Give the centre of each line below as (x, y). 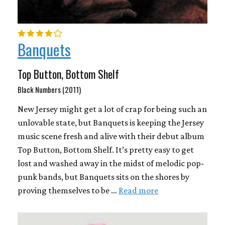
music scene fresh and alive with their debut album (111, 136)
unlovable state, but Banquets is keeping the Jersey (111, 123)
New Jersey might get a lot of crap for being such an (112, 109)
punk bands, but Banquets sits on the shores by (103, 177)
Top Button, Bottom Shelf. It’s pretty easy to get (106, 150)
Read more (138, 191)
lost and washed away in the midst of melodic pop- (111, 163)
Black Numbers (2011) (49, 90)
